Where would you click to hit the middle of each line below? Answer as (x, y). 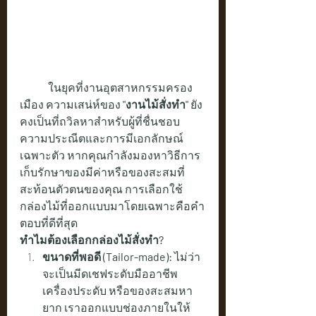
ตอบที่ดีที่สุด (49, 223)
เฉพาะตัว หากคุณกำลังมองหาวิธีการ (110, 155)
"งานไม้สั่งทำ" (156, 104)
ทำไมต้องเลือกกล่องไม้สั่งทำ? (92, 240)
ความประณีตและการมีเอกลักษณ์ (102, 138)
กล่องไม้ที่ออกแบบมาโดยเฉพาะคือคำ (112, 206)
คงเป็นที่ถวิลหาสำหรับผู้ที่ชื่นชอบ (100, 121)
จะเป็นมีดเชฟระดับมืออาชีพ (111, 274)
